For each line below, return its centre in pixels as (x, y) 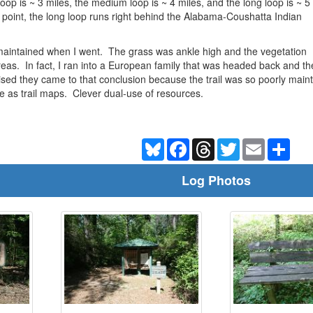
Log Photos (216, 180)
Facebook (211, 144)
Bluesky (181, 144)
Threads (233, 144)
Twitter (254, 144)
